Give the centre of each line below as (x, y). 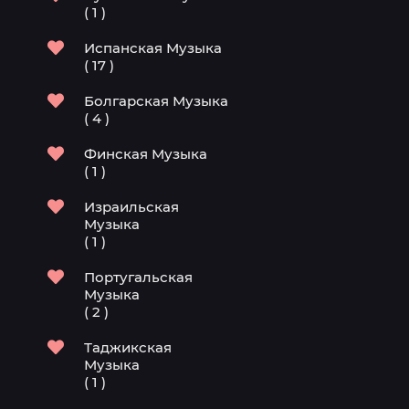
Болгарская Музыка (156, 101)
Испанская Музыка (153, 48)
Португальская (138, 277)
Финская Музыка (146, 154)
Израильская (131, 207)
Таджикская (128, 347)
